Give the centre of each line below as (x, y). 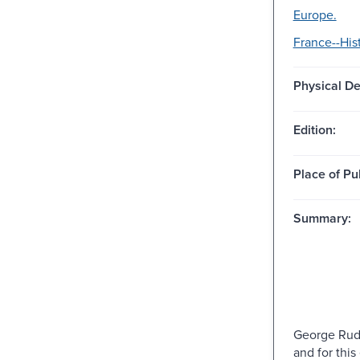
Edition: (314, 129)
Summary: (322, 218)
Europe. (315, 14)
